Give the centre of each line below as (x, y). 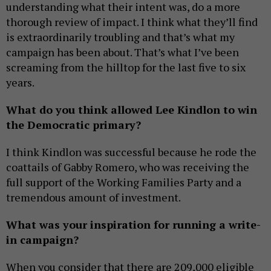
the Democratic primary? (73, 125)
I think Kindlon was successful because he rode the (131, 152)
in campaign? (42, 240)
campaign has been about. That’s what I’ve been (122, 52)
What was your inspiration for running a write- (133, 225)
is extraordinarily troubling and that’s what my (120, 37)
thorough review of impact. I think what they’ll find (132, 22)
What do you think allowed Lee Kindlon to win (132, 110)
